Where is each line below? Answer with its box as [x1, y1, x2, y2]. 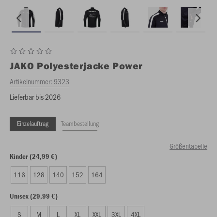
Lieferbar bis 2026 [10, 92, 61, 102]
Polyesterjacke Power [37, 60, 143, 72]
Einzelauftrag [17, 119, 48, 128]
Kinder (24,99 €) [10, 152, 57, 161]
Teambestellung [61, 119, 99, 128]
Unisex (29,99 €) [10, 191, 58, 201]
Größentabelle [170, 141, 207, 151]
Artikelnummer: [10, 76, 54, 86]
